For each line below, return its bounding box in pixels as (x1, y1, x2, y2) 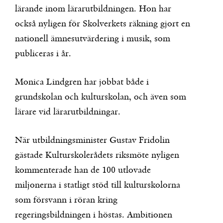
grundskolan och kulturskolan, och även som (15, 93, 186, 102)
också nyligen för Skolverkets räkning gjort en (15, 19, 190, 28)
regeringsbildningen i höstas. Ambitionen (15, 211, 172, 220)
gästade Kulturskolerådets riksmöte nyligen (15, 151, 179, 160)
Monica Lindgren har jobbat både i (15, 78, 149, 87)
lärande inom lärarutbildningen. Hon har (15, 4, 171, 13)
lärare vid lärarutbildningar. (15, 108, 120, 116)
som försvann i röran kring (15, 196, 117, 205)
